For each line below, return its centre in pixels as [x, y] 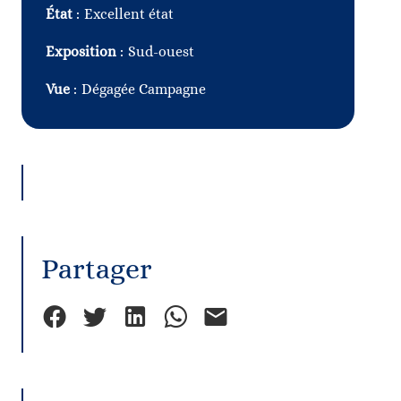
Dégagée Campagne [144, 89]
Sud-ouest [161, 51]
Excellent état [129, 14]
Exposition [83, 51]
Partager [97, 269]
